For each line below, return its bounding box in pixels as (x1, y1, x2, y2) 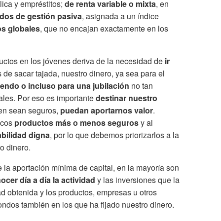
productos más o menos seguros (14, 117, 139, 129)
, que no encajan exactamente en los (40, 23, 168, 35)
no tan (129, 80, 153, 92)
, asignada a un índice (82, 10, 159, 22)
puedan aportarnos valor (60, 105, 153, 116)
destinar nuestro (96, 92, 157, 104)
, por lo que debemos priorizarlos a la (50, 129, 179, 141)
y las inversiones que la (95, 174, 180, 186)
